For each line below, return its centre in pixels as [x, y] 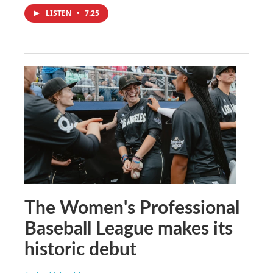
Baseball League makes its [129, 227]
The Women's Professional [132, 206]
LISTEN [60, 13]
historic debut [80, 248]
